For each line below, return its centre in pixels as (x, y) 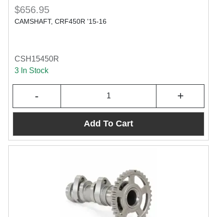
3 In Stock (31, 70)
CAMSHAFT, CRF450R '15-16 (61, 21)
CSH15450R (37, 59)
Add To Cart (108, 124)
